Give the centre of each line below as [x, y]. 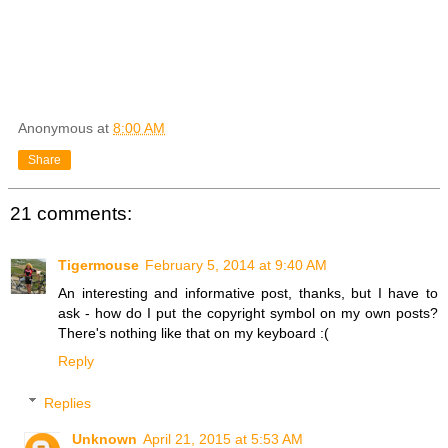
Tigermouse [98, 265]
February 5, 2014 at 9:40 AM [236, 265]
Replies [68, 402]
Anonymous [55, 127]
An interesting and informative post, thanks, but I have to [248, 293]
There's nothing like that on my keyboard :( [193, 333]
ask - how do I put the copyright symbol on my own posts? [248, 313]
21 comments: [71, 213]
